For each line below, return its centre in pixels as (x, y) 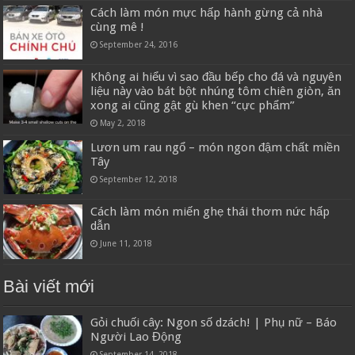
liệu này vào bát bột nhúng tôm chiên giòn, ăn (216, 92)
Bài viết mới (49, 286)
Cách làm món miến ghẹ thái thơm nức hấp (210, 212)
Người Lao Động (136, 336)
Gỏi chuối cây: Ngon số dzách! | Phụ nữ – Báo (214, 322)
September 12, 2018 (139, 179)
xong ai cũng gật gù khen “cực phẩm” (193, 106)
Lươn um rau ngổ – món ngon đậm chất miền (216, 148)
